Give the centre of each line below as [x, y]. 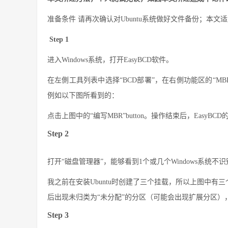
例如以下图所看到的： [83, 95]
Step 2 [58, 134]
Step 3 [58, 215]
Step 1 [58, 39]
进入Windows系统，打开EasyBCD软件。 [110, 60]
